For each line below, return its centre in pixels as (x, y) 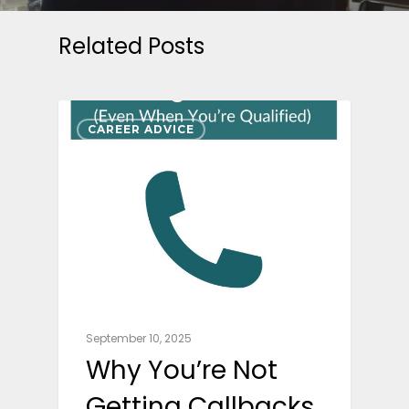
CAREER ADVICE (141, 129)
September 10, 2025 (139, 338)
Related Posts (131, 46)
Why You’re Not (182, 370)
